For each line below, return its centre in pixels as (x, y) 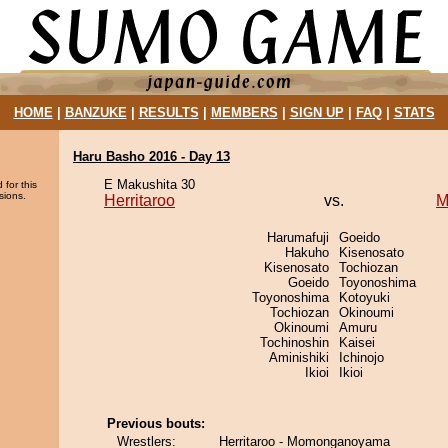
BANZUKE (95, 112)
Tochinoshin (294, 342)
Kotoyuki (364, 297)
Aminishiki (299, 357)
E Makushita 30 (149, 184)
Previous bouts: (156, 423)
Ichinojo (361, 357)
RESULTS (168, 112)
